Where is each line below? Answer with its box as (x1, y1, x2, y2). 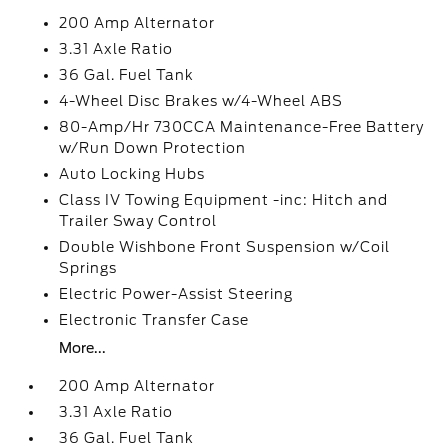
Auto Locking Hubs (59, 166, 206, 182)
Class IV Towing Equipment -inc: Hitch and (59, 192, 389, 208)
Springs (59, 260, 118, 276)
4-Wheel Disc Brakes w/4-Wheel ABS (59, 93, 344, 109)
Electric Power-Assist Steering (59, 286, 294, 302)
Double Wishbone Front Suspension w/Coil (59, 239, 391, 255)
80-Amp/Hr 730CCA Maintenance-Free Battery (59, 119, 425, 135)
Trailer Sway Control (59, 213, 218, 229)
